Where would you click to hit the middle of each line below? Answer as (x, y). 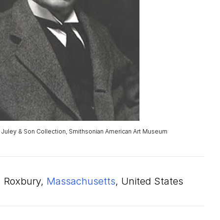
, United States (149, 181)
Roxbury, (25, 181)
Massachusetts (81, 181)
